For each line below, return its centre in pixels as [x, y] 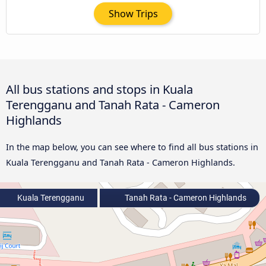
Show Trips [133, 13]
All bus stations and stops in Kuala [99, 89]
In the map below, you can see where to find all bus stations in [132, 147]
